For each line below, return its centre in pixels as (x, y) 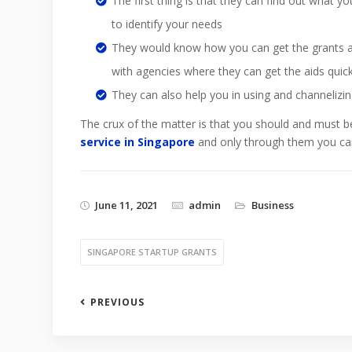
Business (273, 205)
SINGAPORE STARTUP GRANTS (152, 252)
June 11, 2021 (126, 205)
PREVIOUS (117, 302)
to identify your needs (167, 24)
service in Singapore (137, 142)
